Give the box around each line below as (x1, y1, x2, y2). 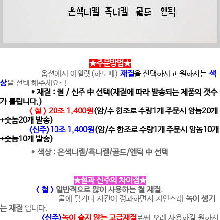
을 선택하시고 (134, 69, 179, 79)
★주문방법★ (89, 59, 131, 68)
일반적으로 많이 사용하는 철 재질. (56, 185, 163, 194)
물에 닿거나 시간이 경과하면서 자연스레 (56, 194, 183, 204)
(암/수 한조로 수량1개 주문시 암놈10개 (94, 125, 219, 135)
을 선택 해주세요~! (7, 79, 68, 88)
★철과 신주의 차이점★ (74, 176, 146, 185)
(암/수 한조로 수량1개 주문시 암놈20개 (93, 107, 218, 116)
